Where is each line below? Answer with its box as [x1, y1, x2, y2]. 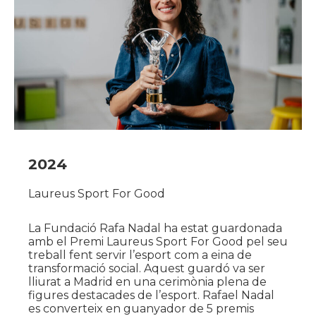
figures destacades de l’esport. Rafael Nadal [28, 288, 274, 303]
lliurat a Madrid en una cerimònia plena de [28, 275, 267, 289]
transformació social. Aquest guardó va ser [28, 262, 265, 276]
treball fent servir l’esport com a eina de [28, 248, 252, 262]
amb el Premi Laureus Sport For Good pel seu [28, 235, 288, 249]
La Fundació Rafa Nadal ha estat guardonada [28, 221, 282, 236]
